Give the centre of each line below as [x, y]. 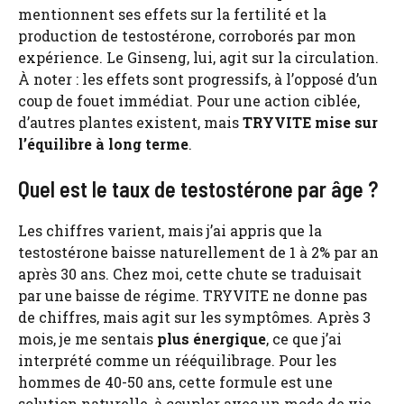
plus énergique [211, 338]
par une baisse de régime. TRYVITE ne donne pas [193, 295]
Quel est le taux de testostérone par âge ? [198, 188]
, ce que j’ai [304, 338]
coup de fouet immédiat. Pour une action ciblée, [189, 100]
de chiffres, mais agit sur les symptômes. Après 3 [194, 317]
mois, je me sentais [87, 338]
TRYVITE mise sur [310, 122]
